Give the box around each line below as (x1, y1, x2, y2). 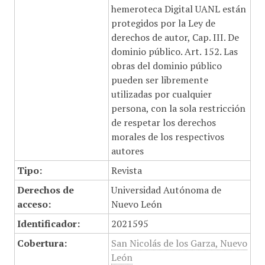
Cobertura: (17, 237, 67, 250)
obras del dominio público (111, 59, 222, 72)
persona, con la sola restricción (111, 102, 245, 115)
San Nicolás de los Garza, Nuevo (111, 237, 247, 250)
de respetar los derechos (111, 116, 216, 129)
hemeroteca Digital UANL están (111, 2, 246, 15)
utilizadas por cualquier (111, 88, 212, 101)
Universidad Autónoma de (111, 183, 221, 196)
